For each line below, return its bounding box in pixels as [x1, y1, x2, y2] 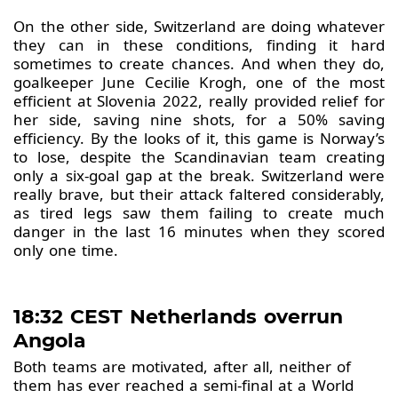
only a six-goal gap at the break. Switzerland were [13, 164, 385, 186]
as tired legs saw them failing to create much [13, 202, 385, 223]
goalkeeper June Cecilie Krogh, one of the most [13, 71, 385, 92]
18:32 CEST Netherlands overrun [13, 304, 343, 329]
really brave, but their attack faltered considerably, [13, 183, 385, 204]
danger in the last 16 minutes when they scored [13, 220, 385, 242]
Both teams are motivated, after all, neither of [13, 355, 351, 377]
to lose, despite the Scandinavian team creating [13, 146, 385, 167]
